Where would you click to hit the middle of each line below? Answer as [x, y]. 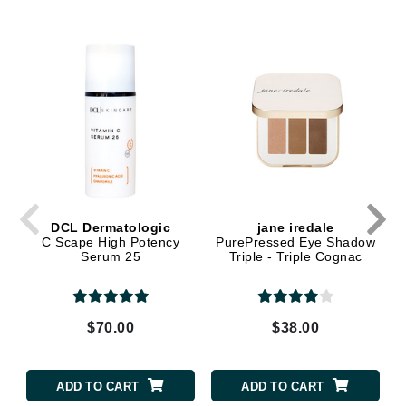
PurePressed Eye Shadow [295, 242]
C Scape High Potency [111, 242]
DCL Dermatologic [111, 227]
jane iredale [295, 227]
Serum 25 [111, 256]
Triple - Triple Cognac [295, 256]
